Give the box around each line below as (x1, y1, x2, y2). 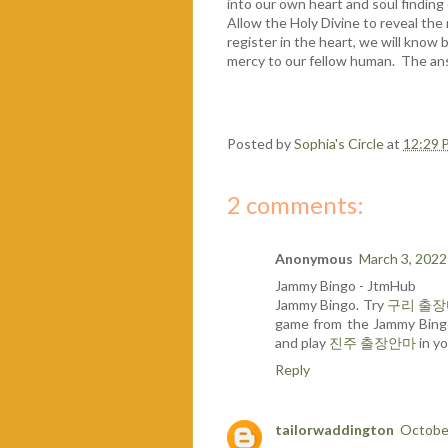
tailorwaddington (275, 421, 394, 439)
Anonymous (275, 249, 353, 267)
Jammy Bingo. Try (275, 295, 387, 313)
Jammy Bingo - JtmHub (275, 276, 416, 294)
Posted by (227, 134, 294, 152)
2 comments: (227, 189, 364, 219)
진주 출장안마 (329, 333, 416, 351)
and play (275, 333, 329, 351)
